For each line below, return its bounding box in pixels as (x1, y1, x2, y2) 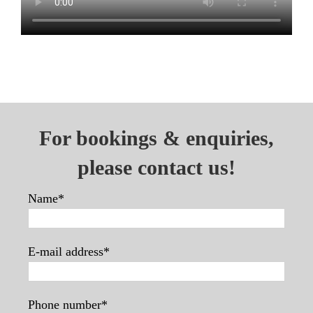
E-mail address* (28, 244, 110, 259)
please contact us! (78, 155, 235, 179)
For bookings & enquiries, (39, 126, 274, 150)
